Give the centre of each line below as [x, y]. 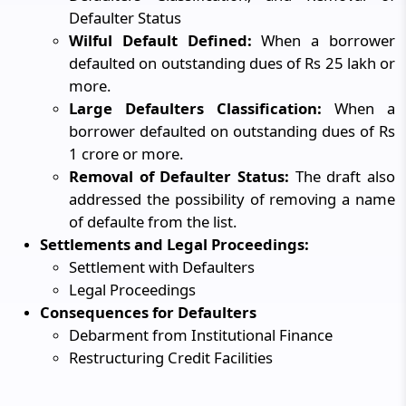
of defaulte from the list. [153, 222]
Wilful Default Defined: [160, 40]
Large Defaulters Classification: [195, 108]
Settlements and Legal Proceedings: [174, 244]
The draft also [342, 176]
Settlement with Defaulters [162, 267]
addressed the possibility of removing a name [232, 199]
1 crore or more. [126, 154]
